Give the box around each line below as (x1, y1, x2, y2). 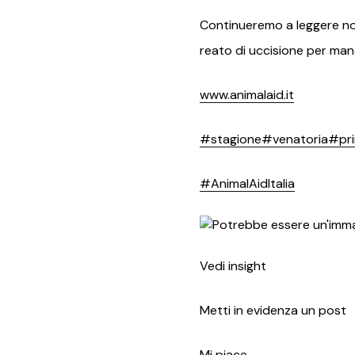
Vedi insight (200, 257, 266, 274)
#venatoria (261, 130, 328, 147)
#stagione (200, 130, 261, 147)
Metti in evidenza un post (200, 301, 346, 319)
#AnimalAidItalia (200, 174, 295, 192)
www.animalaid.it (200, 86, 294, 103)
